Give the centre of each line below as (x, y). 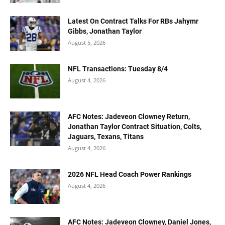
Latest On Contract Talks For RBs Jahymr (133, 21)
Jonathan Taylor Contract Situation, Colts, (135, 127)
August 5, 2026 (87, 42)
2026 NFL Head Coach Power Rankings (130, 174)
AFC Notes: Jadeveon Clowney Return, (129, 117)
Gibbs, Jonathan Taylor (105, 31)
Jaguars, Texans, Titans (106, 137)
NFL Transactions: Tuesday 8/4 (118, 69)
